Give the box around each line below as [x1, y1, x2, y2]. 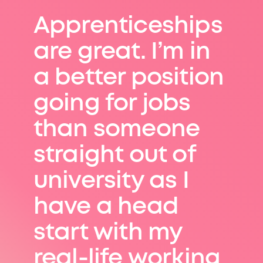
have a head [33, 197, 179, 218]
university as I [33, 171, 189, 193]
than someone [33, 119, 200, 141]
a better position [33, 68, 224, 89]
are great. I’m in [33, 42, 211, 63]
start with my [33, 222, 183, 244]
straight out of [33, 145, 195, 167]
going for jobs [33, 93, 191, 115]
